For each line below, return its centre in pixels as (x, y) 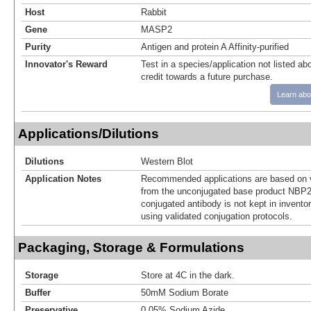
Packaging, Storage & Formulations (131, 247)
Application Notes (63, 178)
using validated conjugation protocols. (217, 216)
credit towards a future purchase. (207, 76)
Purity (38, 47)
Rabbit (154, 12)
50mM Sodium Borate (185, 292)
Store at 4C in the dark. (188, 275)
